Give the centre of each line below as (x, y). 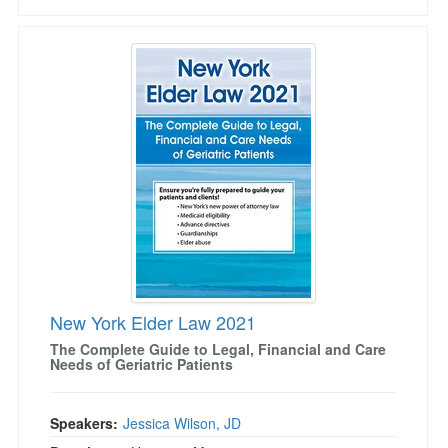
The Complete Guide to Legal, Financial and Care (218, 349)
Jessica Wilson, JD (182, 423)
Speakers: (84, 423)
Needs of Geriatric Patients (141, 364)
